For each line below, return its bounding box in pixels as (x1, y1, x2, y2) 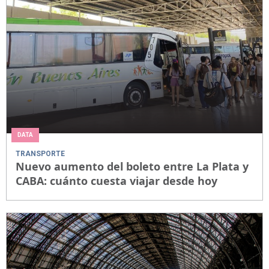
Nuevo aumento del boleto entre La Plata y (16, 159, 249, 174)
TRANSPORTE (16, 150, 65, 159)
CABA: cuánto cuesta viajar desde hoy (16, 174, 217, 189)
